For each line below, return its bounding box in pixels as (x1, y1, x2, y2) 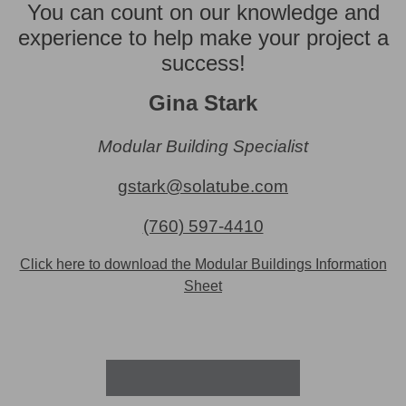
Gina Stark (149, 90, 257, 115)
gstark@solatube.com (118, 176, 288, 196)
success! (160, 50, 246, 75)
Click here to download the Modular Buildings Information (19, 256, 387, 272)
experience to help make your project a (17, 24, 389, 50)
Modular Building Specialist (98, 136, 308, 156)
